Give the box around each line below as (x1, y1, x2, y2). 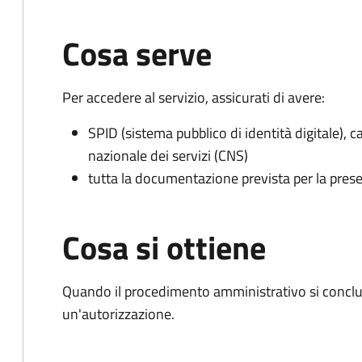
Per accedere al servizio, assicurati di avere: (62, 86, 325, 108)
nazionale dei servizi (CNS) (88, 145, 248, 166)
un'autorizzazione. (62, 303, 175, 325)
